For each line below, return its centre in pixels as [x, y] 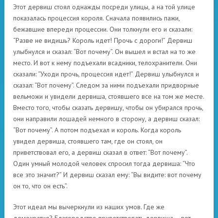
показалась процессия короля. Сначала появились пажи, [96, 18]
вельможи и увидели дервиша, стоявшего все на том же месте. [109, 96]
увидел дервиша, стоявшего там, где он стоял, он [88, 141]
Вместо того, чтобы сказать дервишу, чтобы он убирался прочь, [108, 108]
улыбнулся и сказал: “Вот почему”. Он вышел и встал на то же [104, 52]
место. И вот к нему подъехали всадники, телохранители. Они [105, 63]
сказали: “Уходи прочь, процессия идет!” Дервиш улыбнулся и [106, 74]
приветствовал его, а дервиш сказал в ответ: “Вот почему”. [100, 152]
